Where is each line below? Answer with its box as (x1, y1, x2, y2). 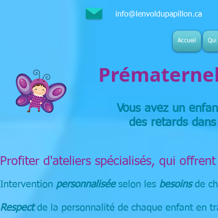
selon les (115, 180, 159, 189)
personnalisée (56, 180, 115, 189)
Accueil (178, 38, 196, 44)
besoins (159, 180, 192, 189)
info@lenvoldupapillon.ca (115, 11, 202, 18)
